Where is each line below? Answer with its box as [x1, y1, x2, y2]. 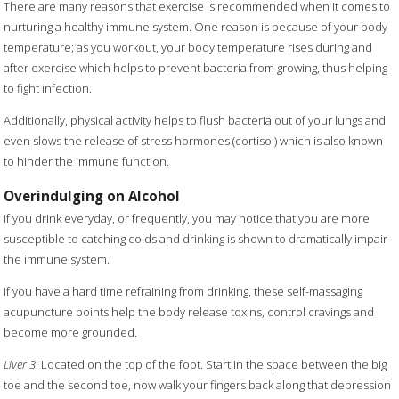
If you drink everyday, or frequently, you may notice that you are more [4, 210, 370, 227]
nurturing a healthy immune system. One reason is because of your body [4, 19, 388, 36]
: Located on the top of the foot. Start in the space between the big [36, 356, 387, 373]
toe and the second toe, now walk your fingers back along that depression [4, 377, 392, 394]
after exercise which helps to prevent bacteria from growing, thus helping [4, 60, 388, 77]
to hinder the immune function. [4, 153, 170, 170]
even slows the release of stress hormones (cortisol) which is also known [4, 133, 384, 150]
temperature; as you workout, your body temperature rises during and [4, 39, 373, 56]
